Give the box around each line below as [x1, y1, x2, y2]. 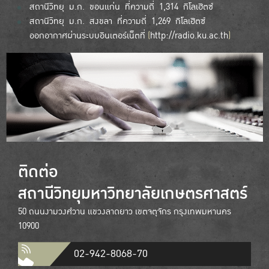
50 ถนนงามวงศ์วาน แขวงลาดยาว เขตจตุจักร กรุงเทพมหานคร [18, 204, 231, 219]
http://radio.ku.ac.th [150, 28, 228, 43]
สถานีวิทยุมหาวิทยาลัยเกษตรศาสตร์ [18, 180, 247, 207]
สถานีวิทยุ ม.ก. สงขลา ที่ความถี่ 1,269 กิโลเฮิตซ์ [29, 13, 205, 28]
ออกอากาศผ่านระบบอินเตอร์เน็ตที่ [29, 28, 148, 43]
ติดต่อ [18, 159, 58, 186]
